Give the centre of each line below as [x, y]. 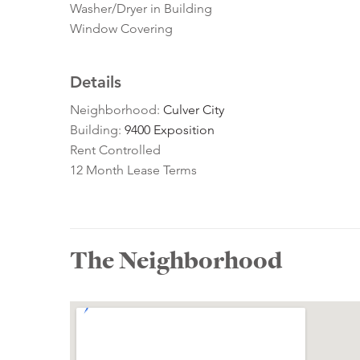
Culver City [194, 110]
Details [96, 82]
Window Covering [121, 29]
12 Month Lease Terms [133, 170]
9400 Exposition [170, 130]
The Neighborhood [176, 261]
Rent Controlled [115, 150]
